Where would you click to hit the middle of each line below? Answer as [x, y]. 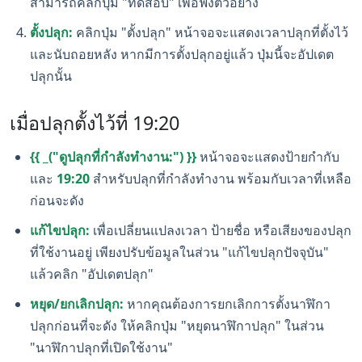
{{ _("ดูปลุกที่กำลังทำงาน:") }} [113, 157]
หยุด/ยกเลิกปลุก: [77, 304]
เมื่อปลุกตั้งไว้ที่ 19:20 [95, 123]
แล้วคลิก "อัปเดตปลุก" [92, 274]
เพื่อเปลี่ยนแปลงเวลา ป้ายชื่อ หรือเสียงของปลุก [221, 230]
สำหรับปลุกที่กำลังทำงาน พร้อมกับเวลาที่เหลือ [221, 179]
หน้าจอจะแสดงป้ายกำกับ [268, 157]
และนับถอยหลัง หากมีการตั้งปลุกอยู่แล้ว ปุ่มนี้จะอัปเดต [182, 54]
